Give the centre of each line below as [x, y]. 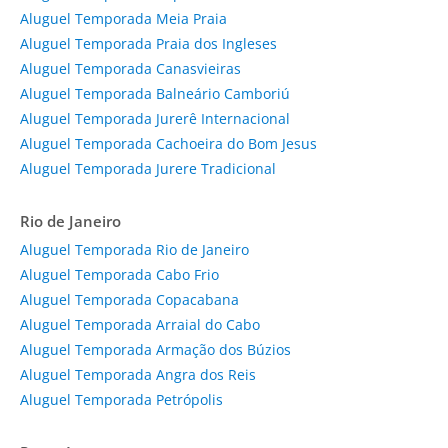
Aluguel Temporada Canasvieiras [130, 68]
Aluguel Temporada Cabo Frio [119, 274]
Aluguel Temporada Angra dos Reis [138, 374]
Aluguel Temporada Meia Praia [123, 18]
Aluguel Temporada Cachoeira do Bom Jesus [168, 143]
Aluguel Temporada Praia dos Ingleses [148, 43]
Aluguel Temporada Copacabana [129, 299]
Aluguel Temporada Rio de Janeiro [134, 249]
